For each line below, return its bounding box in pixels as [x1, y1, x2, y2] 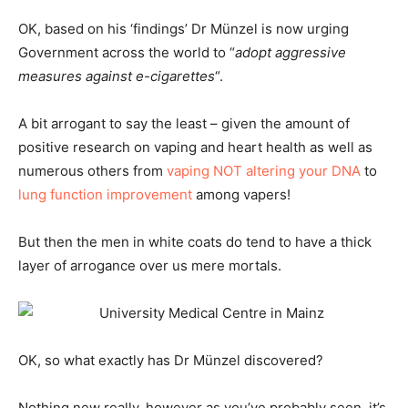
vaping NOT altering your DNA [167, 161, 361, 179]
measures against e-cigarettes [18, 66, 215, 85]
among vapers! [192, 185, 291, 203]
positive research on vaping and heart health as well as [18, 138, 372, 156]
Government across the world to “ [18, 43, 235, 61]
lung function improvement [18, 185, 192, 203]
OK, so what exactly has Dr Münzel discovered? [18, 351, 323, 369]
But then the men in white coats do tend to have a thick [18, 232, 372, 250]
